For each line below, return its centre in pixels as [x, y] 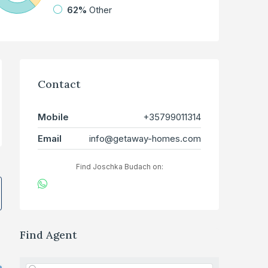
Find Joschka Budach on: [119, 167]
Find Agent [48, 235]
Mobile [53, 117]
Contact [59, 84]
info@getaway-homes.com [145, 139]
